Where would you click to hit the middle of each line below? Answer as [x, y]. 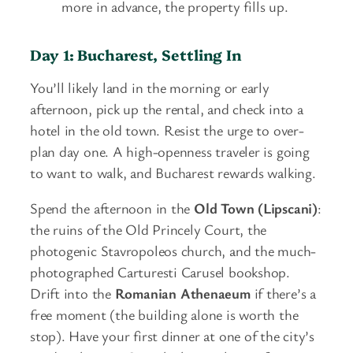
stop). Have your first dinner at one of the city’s [172, 336]
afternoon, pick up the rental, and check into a [167, 108]
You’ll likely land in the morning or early [150, 87]
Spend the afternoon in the [112, 208]
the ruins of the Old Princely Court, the [149, 230]
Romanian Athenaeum [182, 294]
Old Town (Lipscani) [256, 208]
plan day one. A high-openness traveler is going [170, 151]
